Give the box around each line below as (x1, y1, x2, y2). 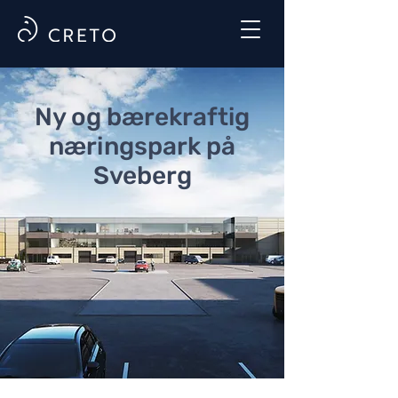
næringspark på (49, 131, 235, 161)
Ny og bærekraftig (35, 102, 250, 131)
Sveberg (92, 161, 192, 190)
